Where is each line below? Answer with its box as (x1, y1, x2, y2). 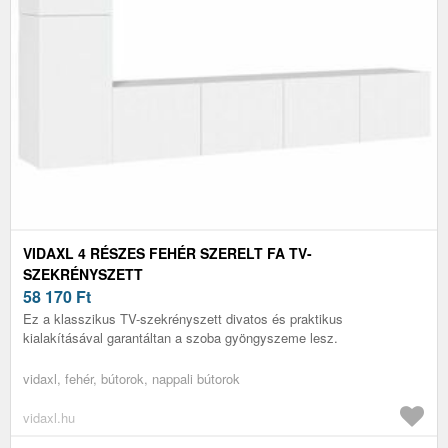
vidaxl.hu (23, 407, 75, 427)
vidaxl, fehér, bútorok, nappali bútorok (23, 368, 240, 388)
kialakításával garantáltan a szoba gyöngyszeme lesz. (23, 327, 338, 347)
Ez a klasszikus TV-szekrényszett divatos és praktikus (23, 308, 343, 328)
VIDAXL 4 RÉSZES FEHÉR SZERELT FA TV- (23, 242, 312, 263)
